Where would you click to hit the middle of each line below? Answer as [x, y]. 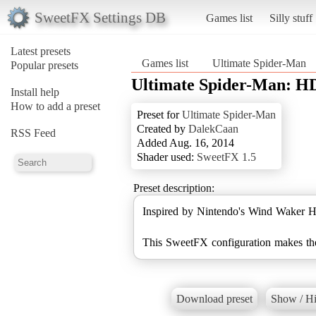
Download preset [214, 299]
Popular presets [44, 65]
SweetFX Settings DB [100, 17]
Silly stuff [291, 18]
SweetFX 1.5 [226, 157]
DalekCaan [213, 128]
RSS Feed [33, 133]
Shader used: [167, 157]
